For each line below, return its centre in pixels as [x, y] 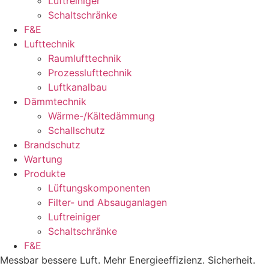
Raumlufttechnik [85, 58]
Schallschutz [77, 130]
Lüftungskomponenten [99, 188]
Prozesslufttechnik [90, 72]
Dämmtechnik [55, 101]
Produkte [45, 173]
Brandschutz [52, 144]
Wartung [43, 159]
